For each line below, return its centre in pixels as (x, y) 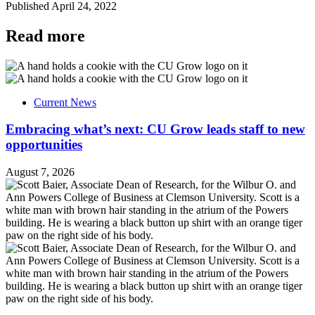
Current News (65, 102)
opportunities (44, 145)
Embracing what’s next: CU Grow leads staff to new (155, 129)
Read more (45, 36)
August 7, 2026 (40, 172)
